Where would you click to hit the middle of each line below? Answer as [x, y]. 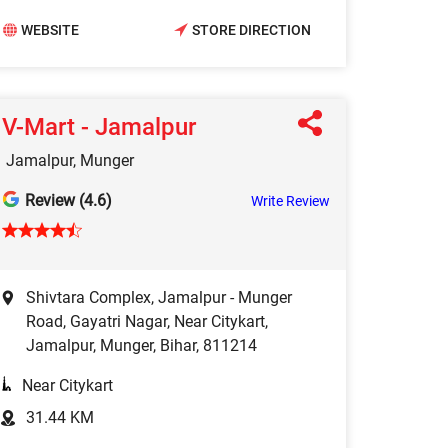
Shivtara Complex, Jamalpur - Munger [159, 297]
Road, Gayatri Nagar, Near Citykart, [147, 321]
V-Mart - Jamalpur [99, 126]
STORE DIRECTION [251, 30]
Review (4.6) [68, 200]
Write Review [290, 200]
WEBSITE [50, 30]
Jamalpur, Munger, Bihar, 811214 [141, 345]
